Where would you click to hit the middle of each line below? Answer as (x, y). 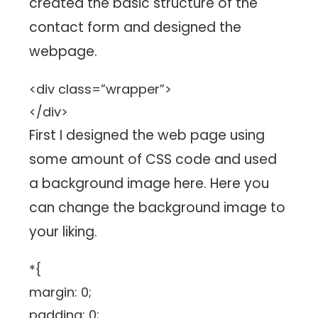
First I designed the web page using (147, 136)
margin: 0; (61, 292)
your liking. (64, 232)
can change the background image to (158, 208)
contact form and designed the (136, 28)
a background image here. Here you (149, 184)
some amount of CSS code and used (153, 160)
